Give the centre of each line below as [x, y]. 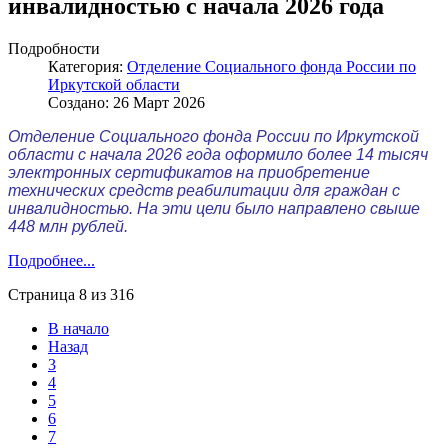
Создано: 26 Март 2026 [126, 103]
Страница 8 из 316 [71, 295]
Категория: [87, 67]
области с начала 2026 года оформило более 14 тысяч [218, 155]
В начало [78, 329]
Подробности [54, 49]
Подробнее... [51, 261]
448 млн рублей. [68, 227]
